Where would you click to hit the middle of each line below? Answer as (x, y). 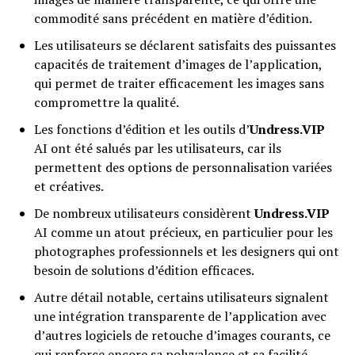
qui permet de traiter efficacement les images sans (179, 84)
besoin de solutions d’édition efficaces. (144, 271)
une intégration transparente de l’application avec (180, 317)
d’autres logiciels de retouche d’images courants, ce (182, 336)
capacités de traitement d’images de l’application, (177, 65)
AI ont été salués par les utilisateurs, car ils (157, 149)
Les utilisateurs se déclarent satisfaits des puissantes (185, 46)
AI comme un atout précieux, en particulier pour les (183, 233)
